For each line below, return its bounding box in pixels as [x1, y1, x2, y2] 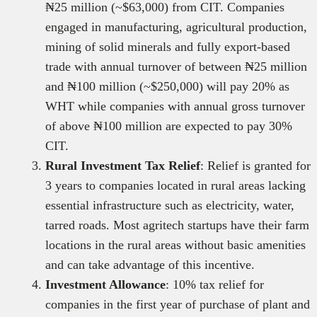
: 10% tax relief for [166, 277, 264, 292]
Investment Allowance [45, 277, 166, 292]
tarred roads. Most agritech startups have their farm [45, 218, 309, 233]
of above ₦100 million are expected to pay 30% [45, 119, 292, 134]
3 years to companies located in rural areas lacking [45, 178, 306, 193]
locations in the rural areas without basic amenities [45, 238, 306, 253]
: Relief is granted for [200, 158, 311, 173]
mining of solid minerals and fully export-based [45, 40, 290, 54]
